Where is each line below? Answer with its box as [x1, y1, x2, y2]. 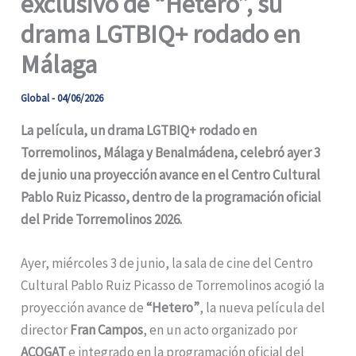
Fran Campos [70, 320, 144, 339]
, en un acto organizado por [143, 320, 298, 339]
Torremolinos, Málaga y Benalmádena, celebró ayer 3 [21, 143, 321, 161]
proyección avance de [21, 298, 147, 316]
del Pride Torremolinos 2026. [21, 210, 183, 228]
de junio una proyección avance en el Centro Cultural [21, 165, 321, 184]
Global [21, 91, 50, 105]
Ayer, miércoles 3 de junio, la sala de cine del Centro [21, 253, 314, 272]
